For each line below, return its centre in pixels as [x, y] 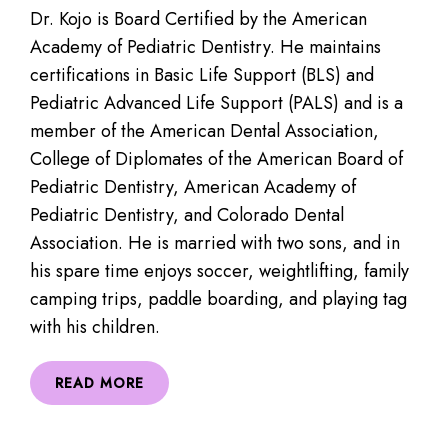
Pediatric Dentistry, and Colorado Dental [187, 215]
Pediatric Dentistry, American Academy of [193, 187]
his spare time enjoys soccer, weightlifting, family [219, 271]
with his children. [95, 327]
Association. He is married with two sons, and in [215, 243]
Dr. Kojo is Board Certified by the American [198, 19]
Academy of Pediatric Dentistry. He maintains [205, 47]
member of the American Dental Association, [204, 131]
